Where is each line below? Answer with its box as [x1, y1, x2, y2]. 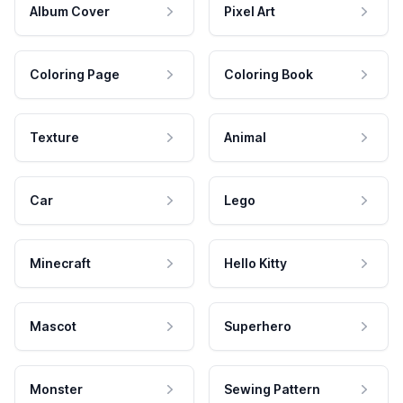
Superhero [224, 318, 291, 334]
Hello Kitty [224, 255, 287, 271]
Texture [30, 129, 79, 145]
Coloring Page [30, 66, 120, 82]
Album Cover [30, 3, 110, 19]
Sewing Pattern [224, 381, 320, 397]
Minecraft [30, 255, 91, 271]
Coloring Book [224, 66, 313, 82]
